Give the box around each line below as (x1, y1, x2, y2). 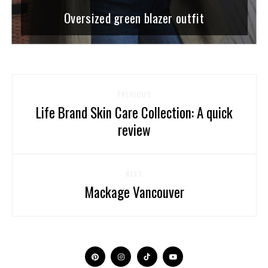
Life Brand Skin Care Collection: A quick (35, 102, 233, 123)
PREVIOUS (117, 89, 151, 99)
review (117, 119, 151, 140)
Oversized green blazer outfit (64, 8, 204, 27)
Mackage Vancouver (84, 181, 184, 202)
